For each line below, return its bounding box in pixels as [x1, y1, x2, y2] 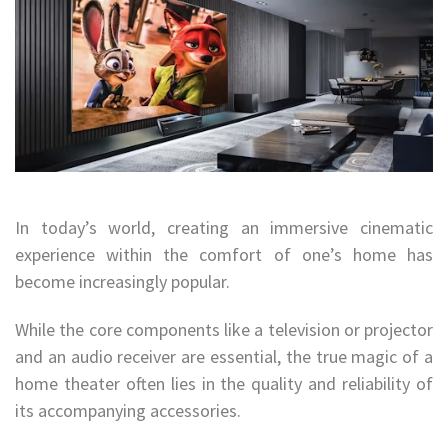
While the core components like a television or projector [15, 317, 433, 341]
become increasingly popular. [15, 269, 234, 293]
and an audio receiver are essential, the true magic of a [15, 344, 433, 368]
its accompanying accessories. [15, 398, 245, 422]
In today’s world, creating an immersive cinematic [15, 215, 433, 239]
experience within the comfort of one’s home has [15, 242, 433, 266]
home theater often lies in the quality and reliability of [15, 371, 433, 395]
